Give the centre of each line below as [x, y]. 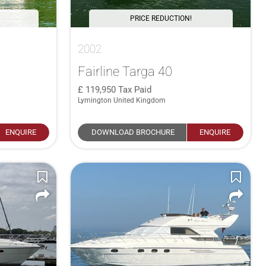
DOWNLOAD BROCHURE [133, 132]
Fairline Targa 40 [125, 71]
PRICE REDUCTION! [161, 18]
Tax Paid [135, 89]
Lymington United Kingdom [122, 100]
